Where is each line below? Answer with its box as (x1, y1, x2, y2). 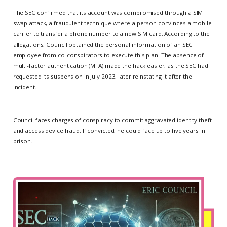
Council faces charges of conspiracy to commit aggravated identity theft (13, 116, 212, 124)
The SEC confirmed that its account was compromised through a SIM (13, 8, 203, 16)
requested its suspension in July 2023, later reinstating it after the (13, 72, 192, 80)
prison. (13, 137, 32, 145)
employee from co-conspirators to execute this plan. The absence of (13, 51, 204, 59)
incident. (13, 83, 36, 91)
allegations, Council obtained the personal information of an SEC (13, 40, 193, 48)
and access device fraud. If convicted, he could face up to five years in (13, 126, 205, 134)
